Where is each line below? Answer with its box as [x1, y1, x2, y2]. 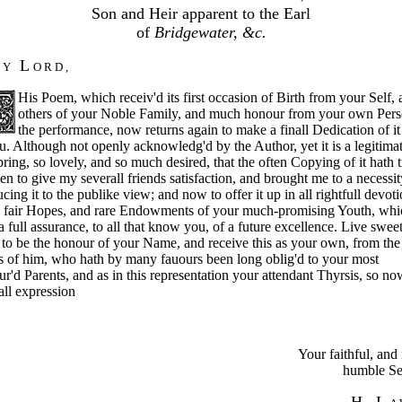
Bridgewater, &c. [153, 22, 267, 41]
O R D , [33, 59, 68, 74]
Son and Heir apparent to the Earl [92, 4, 310, 22]
